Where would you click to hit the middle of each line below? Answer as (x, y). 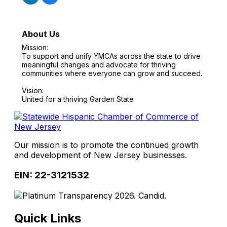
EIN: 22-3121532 (52, 175)
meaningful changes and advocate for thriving (99, 64)
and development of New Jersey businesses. (101, 155)
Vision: (33, 90)
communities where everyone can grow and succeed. (112, 73)
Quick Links (48, 218)
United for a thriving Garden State (78, 99)
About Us (41, 34)
